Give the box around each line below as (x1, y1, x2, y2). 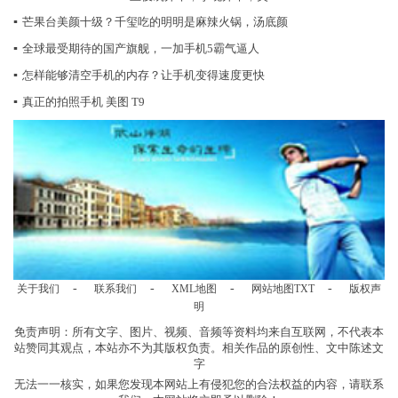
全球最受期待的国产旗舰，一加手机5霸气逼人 (22, 41, 259, 55)
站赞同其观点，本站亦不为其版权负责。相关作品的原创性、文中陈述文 (14, 341, 384, 355)
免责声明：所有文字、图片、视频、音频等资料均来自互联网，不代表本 (14, 325, 384, 339)
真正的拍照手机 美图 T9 (22, 94, 145, 108)
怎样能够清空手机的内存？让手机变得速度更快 (22, 68, 265, 82)
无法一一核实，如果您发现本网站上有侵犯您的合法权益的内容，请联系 (14, 378, 384, 392)
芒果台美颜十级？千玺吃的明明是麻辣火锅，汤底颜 (22, 14, 288, 28)
